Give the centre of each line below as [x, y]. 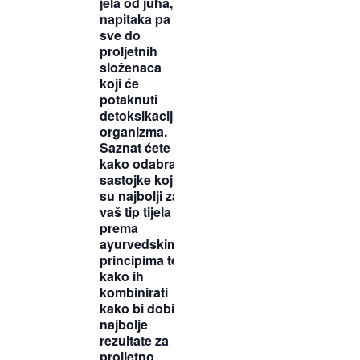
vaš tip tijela [135, 212]
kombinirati [134, 292]
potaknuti [129, 100]
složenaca [131, 67]
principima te [139, 260]
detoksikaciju [140, 116]
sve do [120, 35]
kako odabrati [141, 164]
